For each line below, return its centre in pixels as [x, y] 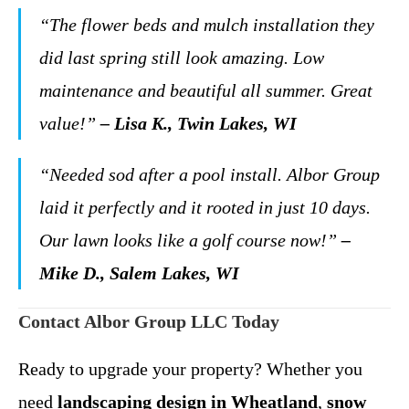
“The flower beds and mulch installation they [207, 25]
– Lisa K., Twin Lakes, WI [199, 123]
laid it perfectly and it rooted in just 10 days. [205, 207]
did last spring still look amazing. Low [182, 58]
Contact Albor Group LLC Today [149, 321]
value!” [68, 123]
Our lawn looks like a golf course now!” [188, 240]
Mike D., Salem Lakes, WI [139, 273]
